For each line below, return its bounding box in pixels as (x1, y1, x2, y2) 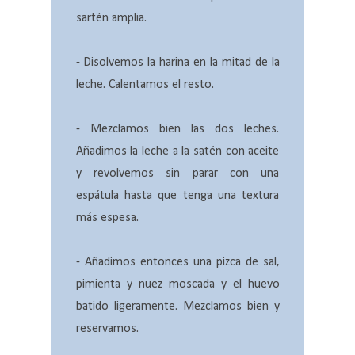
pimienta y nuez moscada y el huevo (75, 278, 280, 292)
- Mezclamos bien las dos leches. (75, 123, 280, 136)
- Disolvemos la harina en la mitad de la (75, 56, 280, 70)
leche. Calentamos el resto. (75, 78, 214, 92)
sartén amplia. (75, 12, 147, 25)
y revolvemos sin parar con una (75, 167, 280, 181)
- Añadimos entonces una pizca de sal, (75, 256, 280, 269)
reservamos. (75, 323, 139, 336)
